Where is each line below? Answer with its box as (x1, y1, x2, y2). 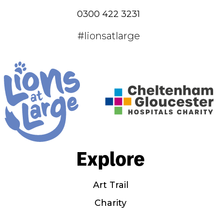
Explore (76, 146, 145, 170)
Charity (94, 197, 126, 208)
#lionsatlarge (77, 30, 140, 42)
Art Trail (93, 179, 128, 190)
